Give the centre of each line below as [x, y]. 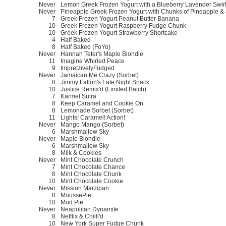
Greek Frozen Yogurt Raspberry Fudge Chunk [123, 25]
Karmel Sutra [78, 96]
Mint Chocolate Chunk [91, 174]
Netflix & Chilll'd [82, 216]
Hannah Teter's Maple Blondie [102, 54]
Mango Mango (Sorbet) [92, 124]
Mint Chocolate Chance [93, 167]
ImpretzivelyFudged [88, 68]
